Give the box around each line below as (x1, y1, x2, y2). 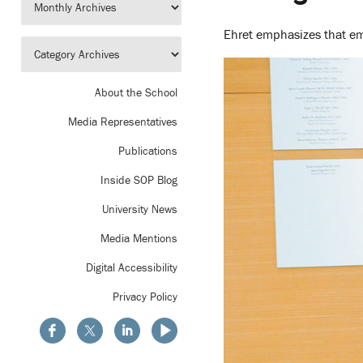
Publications (118, 143, 177, 157)
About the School (95, 85, 177, 99)
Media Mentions (100, 231, 177, 245)
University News (102, 202, 177, 216)
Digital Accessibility (86, 260, 177, 274)
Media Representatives (68, 114, 177, 128)
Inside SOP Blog (100, 173, 177, 186)
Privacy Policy (113, 289, 177, 303)
